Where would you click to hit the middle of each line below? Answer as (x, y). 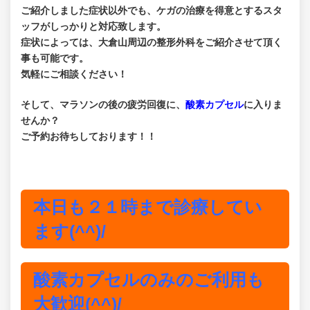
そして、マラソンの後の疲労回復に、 (103, 105)
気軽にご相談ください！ (74, 74)
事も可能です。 (55, 58)
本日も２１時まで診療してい (147, 207)
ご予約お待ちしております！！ (89, 137)
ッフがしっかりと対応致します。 (93, 27)
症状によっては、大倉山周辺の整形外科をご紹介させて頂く (152, 43)
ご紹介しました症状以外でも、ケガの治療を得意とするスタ (152, 11)
